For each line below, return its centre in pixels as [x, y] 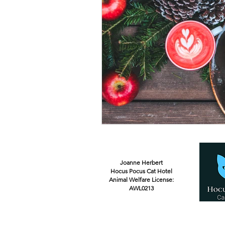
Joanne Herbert [141, 162]
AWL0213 [141, 188]
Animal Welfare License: [141, 179]
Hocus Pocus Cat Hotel [141, 171]
